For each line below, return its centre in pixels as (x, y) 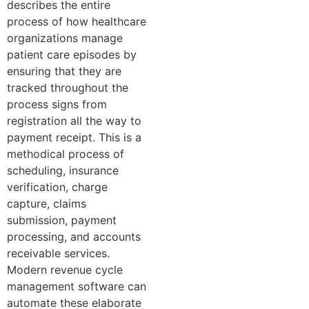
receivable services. (58, 253)
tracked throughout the (68, 87)
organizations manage (65, 38)
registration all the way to (74, 120)
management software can (77, 286)
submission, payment (62, 220)
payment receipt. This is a (74, 137)
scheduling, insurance (63, 170)
